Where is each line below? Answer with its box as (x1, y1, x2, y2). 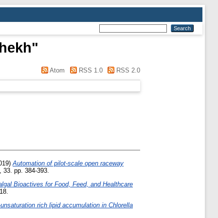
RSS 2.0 (114, 67, 140, 74)
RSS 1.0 (76, 67, 103, 74)
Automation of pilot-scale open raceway (13, 160, 124, 167)
